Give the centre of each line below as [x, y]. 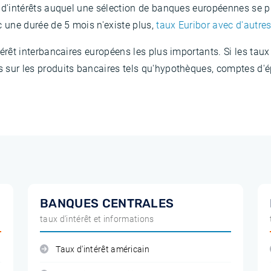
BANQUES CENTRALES [107, 203]
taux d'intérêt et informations [97, 219]
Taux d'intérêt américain [103, 250]
